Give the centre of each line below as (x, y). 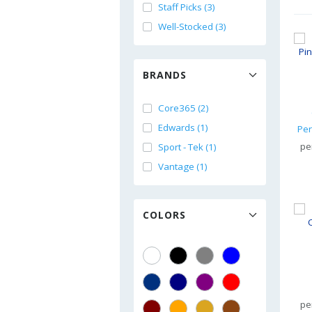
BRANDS (165, 75)
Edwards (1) (183, 127)
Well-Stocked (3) (192, 26)
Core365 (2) (184, 108)
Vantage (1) (183, 166)
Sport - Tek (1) (187, 147)
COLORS (164, 215)
